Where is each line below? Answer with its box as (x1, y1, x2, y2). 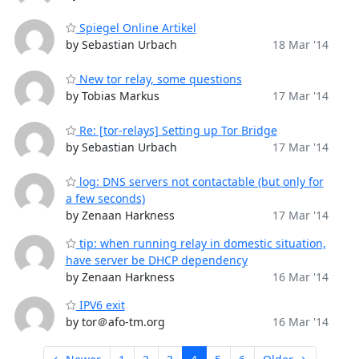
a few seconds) (65, 191, 145, 206)
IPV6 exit (75, 297, 125, 313)
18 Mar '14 (272, 37, 329, 52)
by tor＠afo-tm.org (65, 314, 165, 329)
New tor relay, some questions (75, 71, 242, 87)
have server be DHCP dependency (65, 252, 248, 268)
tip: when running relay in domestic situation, (75, 236, 326, 251)
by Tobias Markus (65, 88, 159, 103)
